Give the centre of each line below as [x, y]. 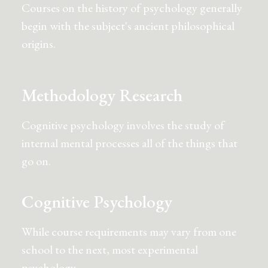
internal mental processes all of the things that [130, 143]
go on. [36, 161]
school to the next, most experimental [110, 249]
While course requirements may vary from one [129, 232]
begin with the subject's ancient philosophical [128, 26]
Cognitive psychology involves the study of [123, 125]
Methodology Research [102, 95]
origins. [39, 44]
